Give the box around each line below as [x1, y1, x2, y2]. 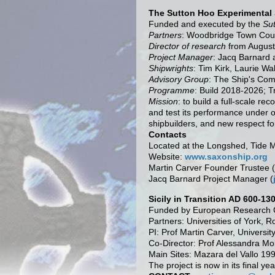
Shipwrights [149, 63, 193, 74]
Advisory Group [149, 74, 209, 85]
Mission [149, 96, 178, 107]
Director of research [149, 41, 226, 52]
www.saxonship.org [185, 152, 268, 162]
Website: [149, 152, 185, 162]
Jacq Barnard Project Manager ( [149, 174, 273, 184]
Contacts [149, 130, 187, 140]
